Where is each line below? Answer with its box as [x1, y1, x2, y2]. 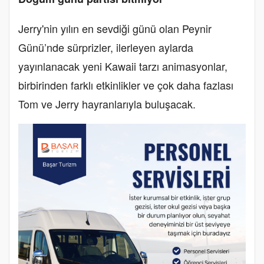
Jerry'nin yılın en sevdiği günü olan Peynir [18, 21, 212, 37]
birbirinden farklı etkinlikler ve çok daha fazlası [18, 77, 233, 93]
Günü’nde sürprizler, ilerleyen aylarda [18, 39, 193, 55]
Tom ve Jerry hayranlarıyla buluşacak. [18, 96, 199, 112]
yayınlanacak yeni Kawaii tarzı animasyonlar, [18, 58, 227, 74]
